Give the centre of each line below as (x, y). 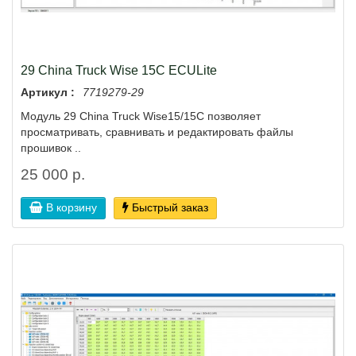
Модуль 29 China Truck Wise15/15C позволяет (141, 116)
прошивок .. (51, 147)
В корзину (72, 207)
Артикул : (48, 92)
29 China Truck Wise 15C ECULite (119, 70)
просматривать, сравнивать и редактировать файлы (157, 132)
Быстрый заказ (170, 207)
